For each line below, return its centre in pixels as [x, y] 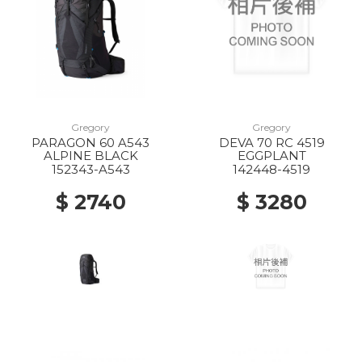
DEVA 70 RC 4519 [271, 143]
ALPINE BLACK [90, 156]
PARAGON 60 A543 [90, 143]
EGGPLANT [271, 156]
